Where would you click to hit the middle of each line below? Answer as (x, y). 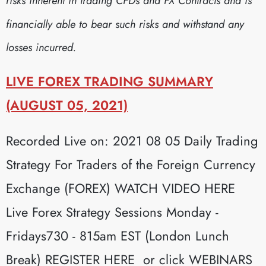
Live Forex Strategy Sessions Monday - (112, 212)
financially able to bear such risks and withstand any (125, 24)
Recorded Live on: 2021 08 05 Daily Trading (132, 140)
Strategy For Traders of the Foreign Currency (131, 164)
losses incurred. (41, 47)
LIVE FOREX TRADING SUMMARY (110, 81)
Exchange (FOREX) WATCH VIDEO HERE (121, 188)
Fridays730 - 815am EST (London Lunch (118, 235)
